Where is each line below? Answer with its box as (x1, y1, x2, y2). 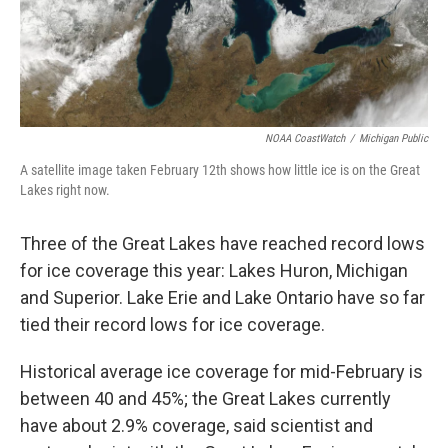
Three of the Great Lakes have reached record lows (20, 232, 425, 254)
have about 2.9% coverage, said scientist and (20, 414, 373, 436)
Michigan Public (359, 131, 428, 145)
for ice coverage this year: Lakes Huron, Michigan (20, 259, 408, 281)
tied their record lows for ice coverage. (20, 313, 325, 335)
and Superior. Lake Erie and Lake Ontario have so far (20, 286, 425, 308)
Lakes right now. (20, 181, 110, 198)
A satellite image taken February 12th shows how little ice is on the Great (20, 161, 420, 178)
